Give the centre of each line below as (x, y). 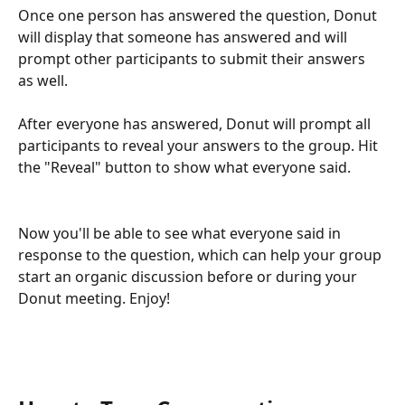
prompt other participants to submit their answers (193, 58)
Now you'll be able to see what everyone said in (181, 233)
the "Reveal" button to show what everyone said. (184, 168)
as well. (45, 80)
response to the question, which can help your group (202, 254)
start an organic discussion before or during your (189, 276)
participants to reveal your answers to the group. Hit (200, 146)
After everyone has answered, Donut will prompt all (196, 124)
